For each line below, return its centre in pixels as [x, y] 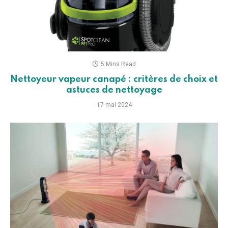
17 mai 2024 [114, 105]
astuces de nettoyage [114, 90]
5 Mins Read [118, 64]
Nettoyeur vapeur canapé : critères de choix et [114, 79]
